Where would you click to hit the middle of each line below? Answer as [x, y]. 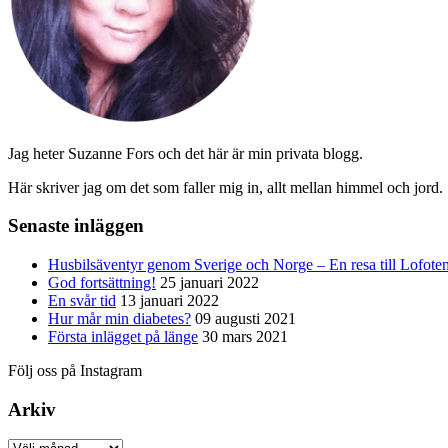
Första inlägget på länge [123, 336]
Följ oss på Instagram [75, 370]
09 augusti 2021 [245, 318]
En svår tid [82, 300]
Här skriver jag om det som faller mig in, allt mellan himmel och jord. [225, 187]
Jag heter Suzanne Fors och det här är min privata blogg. [185, 153]
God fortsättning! [102, 282]
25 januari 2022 [209, 282]
